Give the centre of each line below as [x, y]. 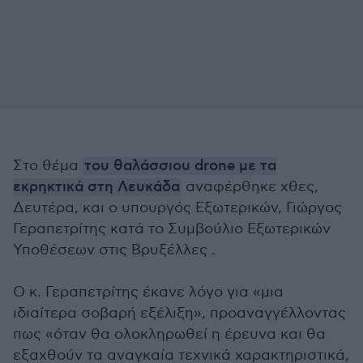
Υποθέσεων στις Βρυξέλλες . [114, 250]
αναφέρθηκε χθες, [250, 187]
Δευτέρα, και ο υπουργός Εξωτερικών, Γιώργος [177, 208]
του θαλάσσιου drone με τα [180, 166]
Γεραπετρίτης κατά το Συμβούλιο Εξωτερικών [172, 229]
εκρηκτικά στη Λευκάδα [96, 187]
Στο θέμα [48, 166]
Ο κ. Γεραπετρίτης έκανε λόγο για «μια [148, 292]
